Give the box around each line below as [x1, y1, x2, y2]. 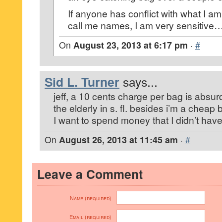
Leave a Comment [37, 165, 143, 183]
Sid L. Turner [45, 73, 119, 91]
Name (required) [70, 194, 111, 202]
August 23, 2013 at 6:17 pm [73, 39, 188, 51]
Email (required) [69, 213, 111, 221]
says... [123, 73, 158, 90]
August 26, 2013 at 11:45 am [59, 133, 178, 146]
